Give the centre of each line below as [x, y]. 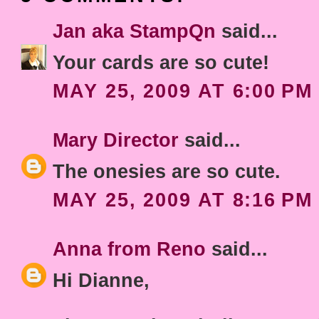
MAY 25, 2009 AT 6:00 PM [183, 91]
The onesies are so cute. [167, 171]
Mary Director [116, 140]
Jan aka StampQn [135, 31]
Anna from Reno [130, 249]
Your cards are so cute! [161, 62]
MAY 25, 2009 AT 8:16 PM [183, 200]
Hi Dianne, [101, 280]
